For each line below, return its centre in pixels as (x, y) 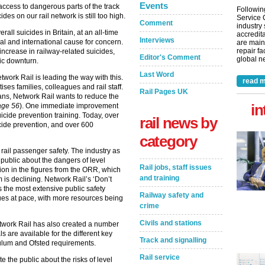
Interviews (157, 40)
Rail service (160, 257)
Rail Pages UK (164, 92)
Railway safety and (172, 195)
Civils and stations (171, 223)
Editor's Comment (170, 57)
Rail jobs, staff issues (176, 167)
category (168, 141)
